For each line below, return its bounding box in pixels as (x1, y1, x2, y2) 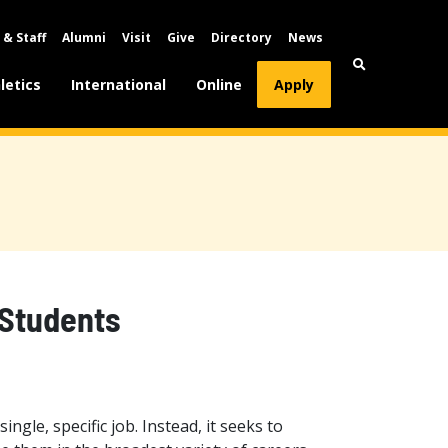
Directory (211, 29, 272, 46)
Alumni (62, 29, 106, 46)
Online (196, 75, 243, 94)
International (71, 75, 167, 94)
